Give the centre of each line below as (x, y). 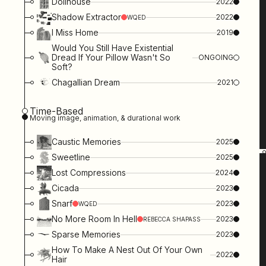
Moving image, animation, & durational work (105, 118)
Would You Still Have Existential (113, 48)
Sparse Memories (86, 235)
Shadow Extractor (87, 17)
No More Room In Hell (95, 219)
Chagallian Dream (86, 83)
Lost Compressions (89, 173)
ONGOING (216, 58)
